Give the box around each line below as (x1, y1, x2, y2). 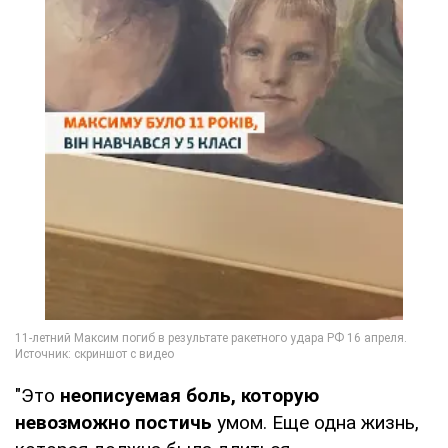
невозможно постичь (15, 410, 217, 434)
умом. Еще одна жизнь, (217, 410, 419, 434)
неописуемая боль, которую (55, 383, 319, 407)
